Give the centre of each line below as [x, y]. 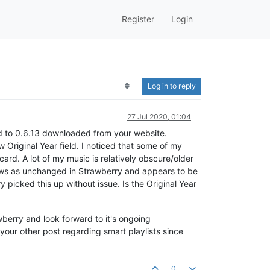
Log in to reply [172, 86]
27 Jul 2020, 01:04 [159, 116]
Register [138, 19]
